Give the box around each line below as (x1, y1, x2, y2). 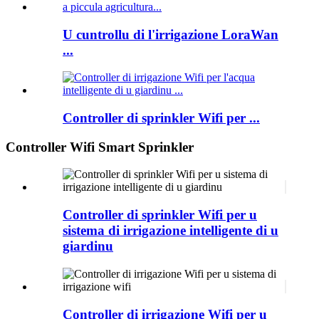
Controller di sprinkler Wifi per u (63, 207, 257, 223)
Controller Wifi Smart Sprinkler (6, 139, 194, 155)
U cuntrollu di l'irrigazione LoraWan (63, 26, 278, 42)
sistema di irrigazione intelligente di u (63, 223, 278, 239)
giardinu (63, 239, 113, 254)
